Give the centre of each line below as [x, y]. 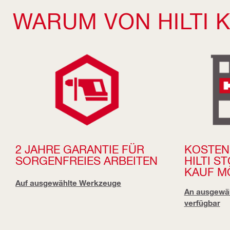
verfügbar [202, 203]
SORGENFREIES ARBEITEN [87, 160]
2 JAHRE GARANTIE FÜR [80, 149]
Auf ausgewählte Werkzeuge [68, 183]
